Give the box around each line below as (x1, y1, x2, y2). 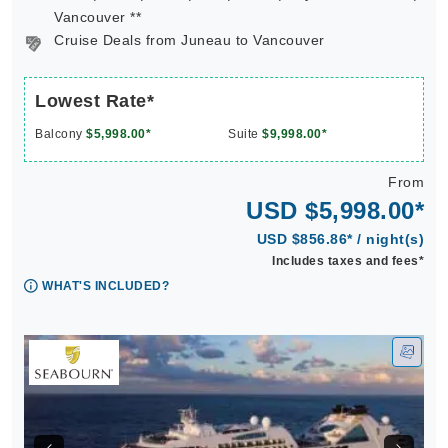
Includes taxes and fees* (272, 254, 424, 268)
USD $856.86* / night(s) (256, 231, 424, 247)
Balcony (35, 127, 86, 141)
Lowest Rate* (35, 91, 154, 111)
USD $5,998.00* (246, 197, 424, 224)
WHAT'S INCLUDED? (42, 279, 169, 293)
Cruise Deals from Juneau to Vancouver (54, 32, 325, 48)
